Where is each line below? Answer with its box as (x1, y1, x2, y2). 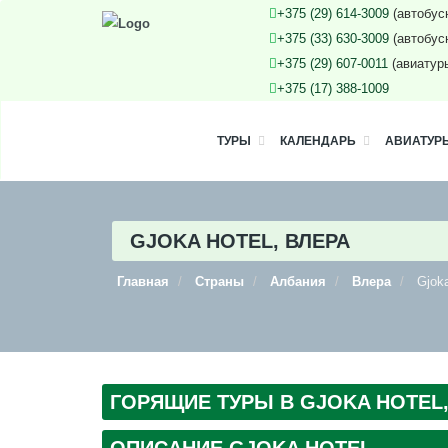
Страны (195, 274, 244, 289)
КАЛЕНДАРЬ (280, 134, 356, 148)
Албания (270, 274, 326, 289)
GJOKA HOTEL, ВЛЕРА (130, 230, 350, 252)
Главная (117, 274, 169, 289)
